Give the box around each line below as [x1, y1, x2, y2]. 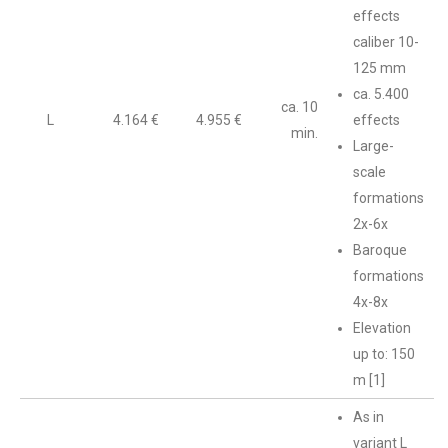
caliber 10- [353, 34, 419, 50]
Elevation [353, 320, 411, 336]
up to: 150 [353, 346, 415, 362]
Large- [353, 138, 394, 154]
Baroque [353, 242, 407, 258]
